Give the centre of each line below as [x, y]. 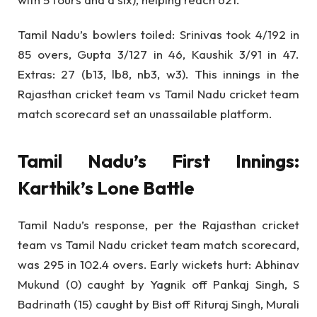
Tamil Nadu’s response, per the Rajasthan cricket [158, 225]
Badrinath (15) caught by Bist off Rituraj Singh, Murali [158, 304]
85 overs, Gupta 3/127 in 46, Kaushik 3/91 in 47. [158, 54]
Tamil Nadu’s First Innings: [158, 161]
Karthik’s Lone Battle [106, 188]
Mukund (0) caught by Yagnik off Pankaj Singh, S [158, 284]
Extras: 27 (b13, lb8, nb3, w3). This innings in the [158, 74]
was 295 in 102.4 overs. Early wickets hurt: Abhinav [158, 265]
